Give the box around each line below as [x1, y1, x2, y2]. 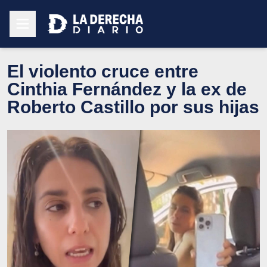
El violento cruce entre [7, 61, 198, 81]
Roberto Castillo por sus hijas [7, 97, 259, 117]
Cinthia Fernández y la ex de [7, 79, 247, 99]
